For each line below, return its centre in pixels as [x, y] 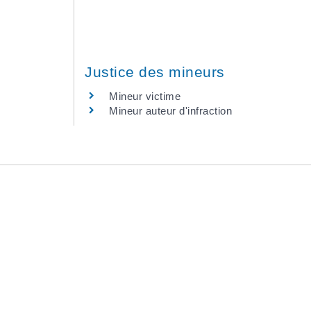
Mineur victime [145, 96]
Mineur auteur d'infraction [170, 111]
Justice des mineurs [155, 72]
